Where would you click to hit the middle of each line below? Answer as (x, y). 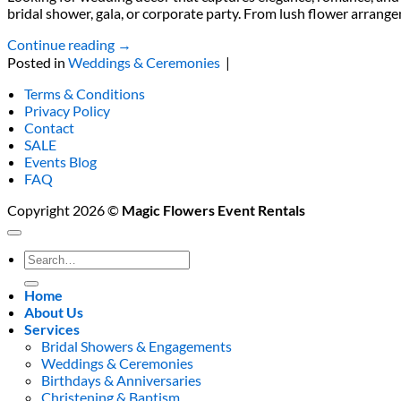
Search (44, 258)
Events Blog (61, 162)
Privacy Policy (68, 111)
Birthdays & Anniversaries (122, 380)
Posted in (38, 63)
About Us (54, 312)
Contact (50, 128)
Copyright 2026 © (64, 210)
